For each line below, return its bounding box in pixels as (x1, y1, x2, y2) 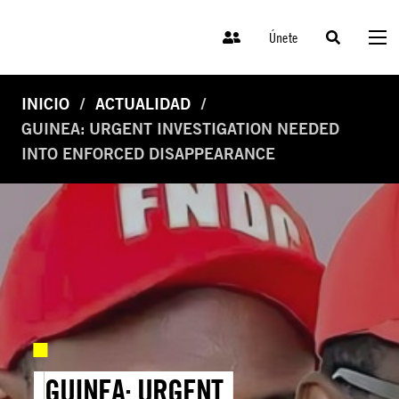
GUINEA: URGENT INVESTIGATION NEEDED (21, 119, 339, 139)
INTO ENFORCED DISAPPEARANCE (21, 144, 275, 164)
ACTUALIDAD (95, 94, 191, 114)
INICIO (21, 94, 69, 114)
